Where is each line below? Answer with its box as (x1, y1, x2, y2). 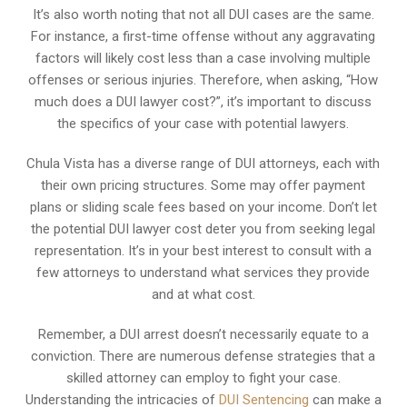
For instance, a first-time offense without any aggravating (31, 27, 376, 45)
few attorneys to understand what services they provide (36, 263, 371, 281)
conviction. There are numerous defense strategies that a (31, 347, 376, 364)
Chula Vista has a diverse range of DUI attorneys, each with (26, 154, 381, 172)
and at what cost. (151, 285, 255, 303)
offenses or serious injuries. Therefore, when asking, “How (28, 71, 379, 88)
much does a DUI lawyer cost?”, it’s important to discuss (35, 93, 372, 110)
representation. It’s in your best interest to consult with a (35, 242, 372, 259)
